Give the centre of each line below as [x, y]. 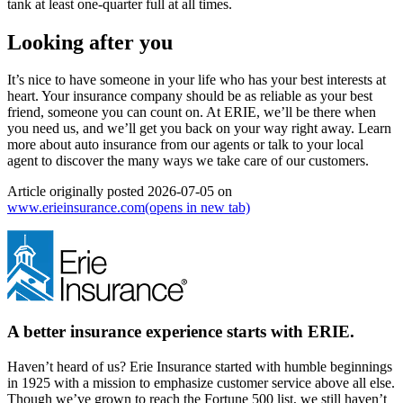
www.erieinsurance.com [76, 208]
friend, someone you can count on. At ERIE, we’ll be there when [192, 112]
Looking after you [90, 42]
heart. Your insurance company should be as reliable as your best [190, 96]
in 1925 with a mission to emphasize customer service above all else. [201, 382]
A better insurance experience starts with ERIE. [181, 332]
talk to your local [316, 145]
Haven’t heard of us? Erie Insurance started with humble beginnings [200, 366]
